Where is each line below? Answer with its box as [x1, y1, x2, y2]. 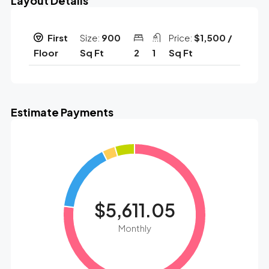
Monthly [118, 222, 151, 234]
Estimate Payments [10, 104, 113, 119]
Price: [169, 32, 195, 44]
